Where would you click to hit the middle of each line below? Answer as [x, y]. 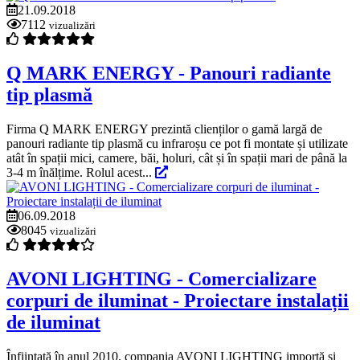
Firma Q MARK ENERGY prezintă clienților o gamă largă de [164, 129]
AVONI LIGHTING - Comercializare [162, 279]
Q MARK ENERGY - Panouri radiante [169, 74]
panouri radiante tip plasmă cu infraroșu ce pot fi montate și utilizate [177, 144]
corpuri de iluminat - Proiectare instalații [178, 301]
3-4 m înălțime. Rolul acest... [81, 173]
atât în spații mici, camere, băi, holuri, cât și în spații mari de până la [177, 158]
